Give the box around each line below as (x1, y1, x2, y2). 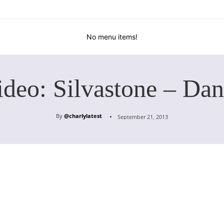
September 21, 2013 (117, 113, 168, 121)
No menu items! (86, 32, 137, 41)
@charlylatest (64, 112, 102, 120)
